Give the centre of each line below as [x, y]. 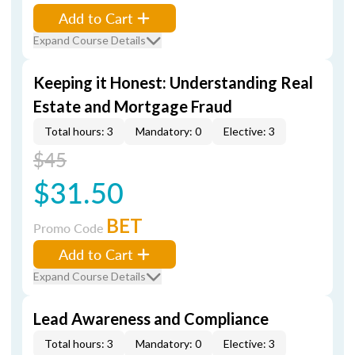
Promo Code [70, 228]
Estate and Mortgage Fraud [133, 106]
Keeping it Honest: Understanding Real [173, 82]
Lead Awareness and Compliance [151, 319]
